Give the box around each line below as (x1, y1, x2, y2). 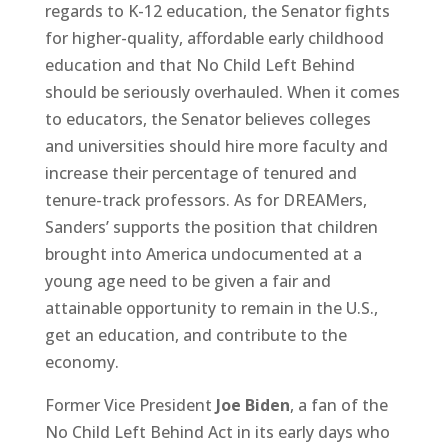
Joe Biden (215, 393, 290, 416)
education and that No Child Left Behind (44, 53, 355, 76)
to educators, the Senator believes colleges (44, 107, 371, 130)
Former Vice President (44, 393, 216, 416)
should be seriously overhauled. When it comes (44, 80, 400, 103)
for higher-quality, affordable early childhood (44, 26, 384, 49)
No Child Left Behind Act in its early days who (44, 420, 390, 443)
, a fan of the (289, 393, 388, 416)
